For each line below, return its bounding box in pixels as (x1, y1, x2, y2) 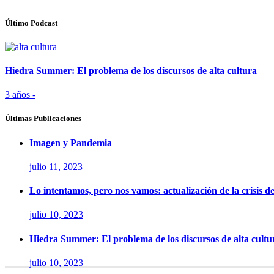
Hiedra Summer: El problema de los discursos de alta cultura (5, 65, 257, 76)
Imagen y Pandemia (29, 137, 112, 148)
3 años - (5, 89, 35, 100)
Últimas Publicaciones (5, 114, 81, 124)
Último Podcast (5, 18, 57, 28)
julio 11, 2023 (29, 161, 83, 172)
